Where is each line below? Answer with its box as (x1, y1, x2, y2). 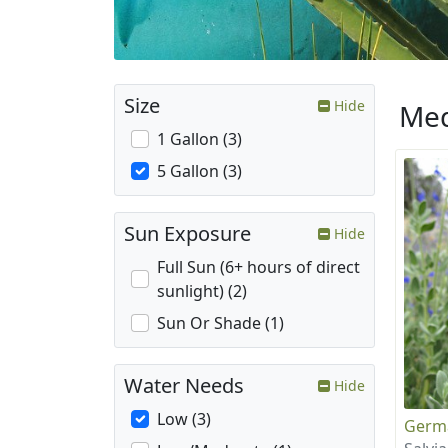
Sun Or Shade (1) (157, 312, 284, 335)
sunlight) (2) (157, 280, 247, 303)
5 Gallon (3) (157, 160, 242, 183)
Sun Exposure (124, 220, 251, 248)
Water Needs (124, 372, 244, 400)
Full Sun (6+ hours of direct (157, 256, 360, 279)
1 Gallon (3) (157, 128, 242, 151)
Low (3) (157, 408, 211, 431)
